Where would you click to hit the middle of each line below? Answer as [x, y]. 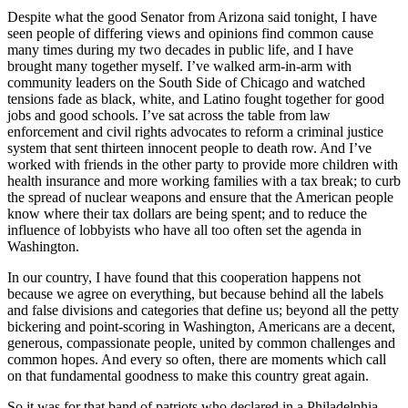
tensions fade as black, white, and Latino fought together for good [196, 98]
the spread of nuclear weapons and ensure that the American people [200, 197]
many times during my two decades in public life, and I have [180, 49]
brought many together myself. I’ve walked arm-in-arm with [179, 66]
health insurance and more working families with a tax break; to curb [204, 180]
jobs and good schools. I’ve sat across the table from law [169, 115]
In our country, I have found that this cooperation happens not [184, 277]
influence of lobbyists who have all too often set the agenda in [184, 229]
